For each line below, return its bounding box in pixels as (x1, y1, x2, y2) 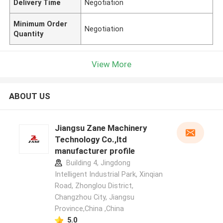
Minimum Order (13, 19, 68, 28)
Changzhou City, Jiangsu (54, 193, 134, 202)
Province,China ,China (54, 205, 124, 213)
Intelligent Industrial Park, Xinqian (54, 170, 163, 179)
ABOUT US (8, 91, 50, 102)
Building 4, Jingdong (64, 159, 130, 167)
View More (92, 59, 131, 69)
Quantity (13, 29, 44, 38)
